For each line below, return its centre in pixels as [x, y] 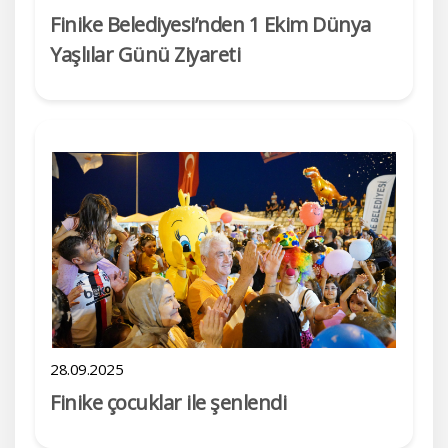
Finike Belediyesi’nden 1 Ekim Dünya [210, 24]
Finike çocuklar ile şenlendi [168, 402]
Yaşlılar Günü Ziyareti [145, 54]
